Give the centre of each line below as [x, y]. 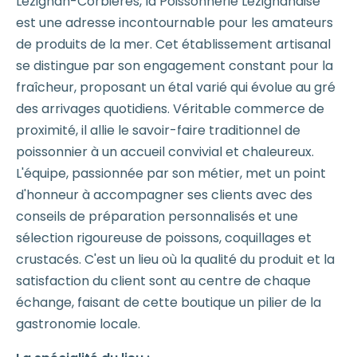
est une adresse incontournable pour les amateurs [175, 22]
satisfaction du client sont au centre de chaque [163, 280]
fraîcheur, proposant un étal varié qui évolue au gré [176, 87]
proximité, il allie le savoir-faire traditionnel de [158, 130]
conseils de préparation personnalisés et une [157, 216]
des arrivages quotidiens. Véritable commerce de [170, 108]
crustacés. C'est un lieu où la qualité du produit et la [175, 259]
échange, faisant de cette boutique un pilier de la [169, 302]
